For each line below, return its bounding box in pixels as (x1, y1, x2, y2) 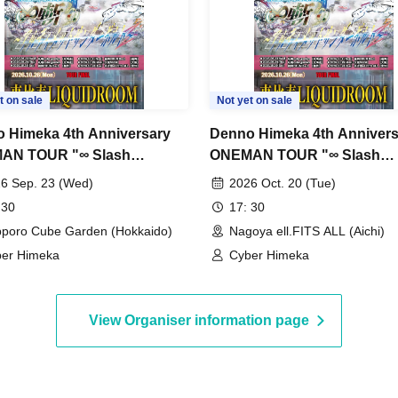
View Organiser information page (89, 312, 309, 328)
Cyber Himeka (229, 247, 309, 262)
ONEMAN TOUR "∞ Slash (210, 147, 380, 163)
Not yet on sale (217, 93, 292, 107)
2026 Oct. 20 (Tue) (229, 175, 336, 190)
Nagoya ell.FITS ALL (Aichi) (229, 223, 385, 238)
